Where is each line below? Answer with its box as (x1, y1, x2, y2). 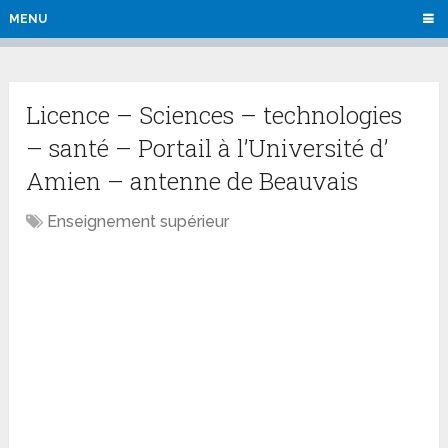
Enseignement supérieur (47, 212, 230, 232)
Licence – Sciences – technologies (26, 99, 403, 132)
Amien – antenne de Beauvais (26, 165, 359, 198)
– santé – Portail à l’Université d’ (26, 132, 389, 165)
